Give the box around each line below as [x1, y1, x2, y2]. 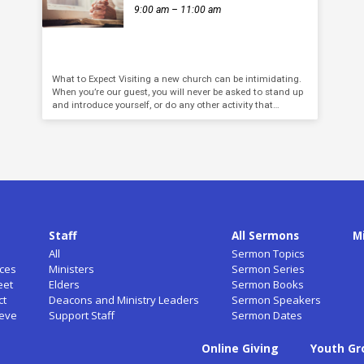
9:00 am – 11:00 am [134, 4, 222, 16]
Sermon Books [231, 276, 304, 292]
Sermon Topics [231, 245, 305, 261]
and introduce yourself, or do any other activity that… [51, 98, 279, 110]
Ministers [49, 261, 95, 276]
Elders [49, 276, 80, 292]
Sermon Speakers [231, 292, 321, 307]
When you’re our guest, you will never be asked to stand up [51, 85, 303, 97]
